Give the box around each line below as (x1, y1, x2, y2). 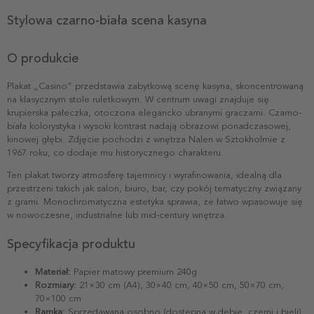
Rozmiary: (35, 279, 76, 291)
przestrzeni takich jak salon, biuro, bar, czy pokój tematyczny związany (7, 182, 301, 194)
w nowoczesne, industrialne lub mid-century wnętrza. (7, 209, 227, 221)
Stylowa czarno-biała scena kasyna (7, 12, 207, 28)
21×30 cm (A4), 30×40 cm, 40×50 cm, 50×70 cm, (76, 279, 284, 291)
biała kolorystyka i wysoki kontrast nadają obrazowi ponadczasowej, (7, 120, 291, 132)
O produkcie (7, 50, 78, 66)
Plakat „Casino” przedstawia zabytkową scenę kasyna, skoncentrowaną (7, 80, 303, 92)
